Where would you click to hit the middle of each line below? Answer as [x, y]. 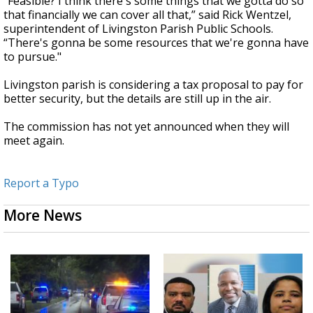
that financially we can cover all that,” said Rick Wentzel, [147, 14]
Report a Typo [41, 183]
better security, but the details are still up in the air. [137, 98]
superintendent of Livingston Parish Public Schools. [138, 28]
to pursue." [32, 56]
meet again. [34, 140]
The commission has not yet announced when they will [146, 126]
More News [43, 215]
